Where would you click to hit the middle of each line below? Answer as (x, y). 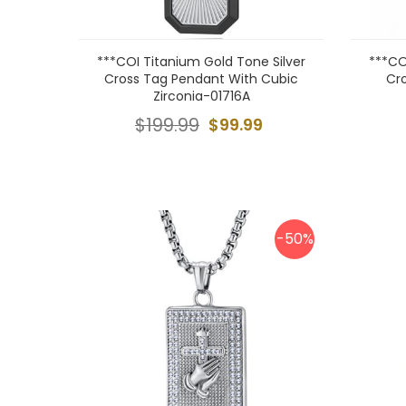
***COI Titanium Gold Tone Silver (201, 62)
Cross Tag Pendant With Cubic (201, 79)
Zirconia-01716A (201, 96)
